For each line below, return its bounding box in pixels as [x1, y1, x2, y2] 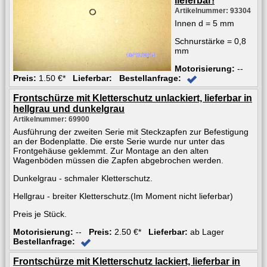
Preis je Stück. [13, 209, 67, 219]
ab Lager [188, 226, 224, 237]
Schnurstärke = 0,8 [175, 36, 246, 46]
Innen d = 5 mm [175, 18, 234, 28]
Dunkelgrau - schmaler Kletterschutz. [13, 173, 153, 183]
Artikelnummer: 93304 [175, 6, 251, 15]
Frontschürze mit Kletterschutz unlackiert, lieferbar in [13, 92, 252, 103]
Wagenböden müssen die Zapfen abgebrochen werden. [13, 155, 223, 165]
